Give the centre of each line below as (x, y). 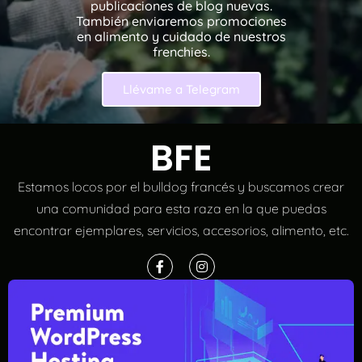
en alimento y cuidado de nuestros (181, 36)
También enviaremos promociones (181, 21)
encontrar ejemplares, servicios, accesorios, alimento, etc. (181, 231)
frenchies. (181, 51)
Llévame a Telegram (181, 89)
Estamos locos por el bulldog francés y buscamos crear (181, 187)
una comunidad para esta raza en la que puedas (181, 209)
